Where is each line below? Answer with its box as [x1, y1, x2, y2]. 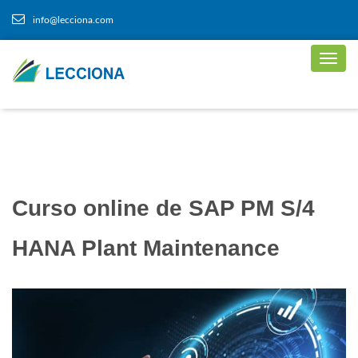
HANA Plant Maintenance [12, 236, 280, 261]
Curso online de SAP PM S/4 [12, 196, 315, 221]
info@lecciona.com [33, 15, 113, 25]
